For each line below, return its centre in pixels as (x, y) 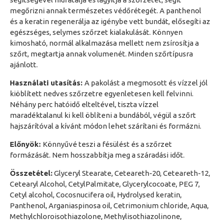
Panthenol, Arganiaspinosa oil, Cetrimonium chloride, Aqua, (109, 206)
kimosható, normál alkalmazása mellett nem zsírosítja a (104, 43)
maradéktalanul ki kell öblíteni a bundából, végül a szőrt (103, 115)
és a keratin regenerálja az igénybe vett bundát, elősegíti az (110, 21)
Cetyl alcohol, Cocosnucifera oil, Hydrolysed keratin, (96, 195)
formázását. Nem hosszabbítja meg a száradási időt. (97, 155)
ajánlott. (24, 65)
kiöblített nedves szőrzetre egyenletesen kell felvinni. (102, 94)
